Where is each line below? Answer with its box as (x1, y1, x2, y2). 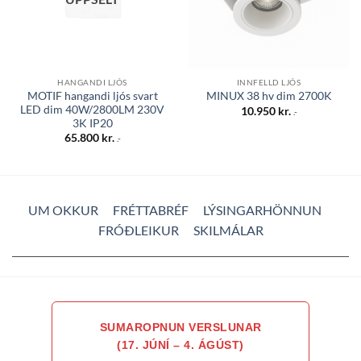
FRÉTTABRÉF (112, 201, 189, 218)
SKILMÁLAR (193, 222, 263, 238)
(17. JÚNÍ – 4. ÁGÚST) (117, 338, 244, 351)
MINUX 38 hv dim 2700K (205, 89, 332, 103)
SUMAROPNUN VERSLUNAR (99, 320, 262, 334)
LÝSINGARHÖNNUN (202, 201, 322, 218)
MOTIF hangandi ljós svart (27, 89, 158, 102)
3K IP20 (72, 116, 113, 130)
